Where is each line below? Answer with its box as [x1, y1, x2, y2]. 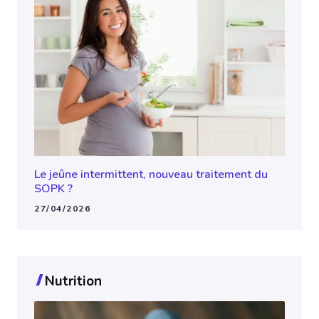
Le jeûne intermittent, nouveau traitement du [34, 167, 268, 183]
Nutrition [45, 272, 103, 291]
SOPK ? [34, 181, 73, 197]
